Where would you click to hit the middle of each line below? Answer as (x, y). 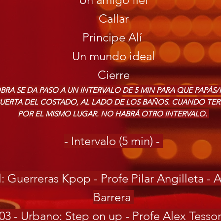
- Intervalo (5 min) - (113, 141)
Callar (113, 18)
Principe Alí (113, 37)
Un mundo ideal (113, 56)
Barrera (113, 197)
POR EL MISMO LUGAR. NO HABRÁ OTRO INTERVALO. (113, 114)
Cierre (113, 75)
